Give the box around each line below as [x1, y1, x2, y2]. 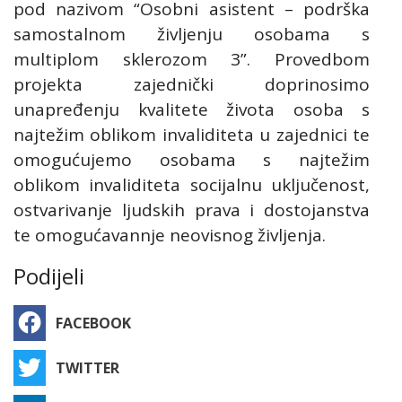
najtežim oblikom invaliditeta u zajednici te [13, 122, 370, 146]
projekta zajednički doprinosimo [13, 72, 370, 96]
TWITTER [55, 357, 119, 378]
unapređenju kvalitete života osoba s [13, 97, 370, 121]
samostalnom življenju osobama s [13, 22, 370, 46]
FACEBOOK [55, 312, 131, 333]
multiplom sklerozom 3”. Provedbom [13, 47, 370, 71]
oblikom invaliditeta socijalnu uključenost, [13, 172, 370, 197]
